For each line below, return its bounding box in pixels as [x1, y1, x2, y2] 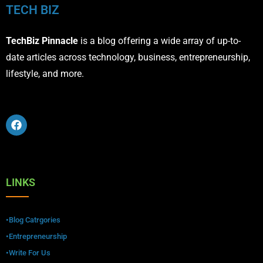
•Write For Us [6, 248, 50, 257]
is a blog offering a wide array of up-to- [78, 35, 241, 46]
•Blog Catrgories [6, 215, 60, 224]
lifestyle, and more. [6, 68, 84, 79]
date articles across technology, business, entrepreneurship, [6, 51, 250, 63]
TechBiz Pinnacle [6, 35, 78, 46]
